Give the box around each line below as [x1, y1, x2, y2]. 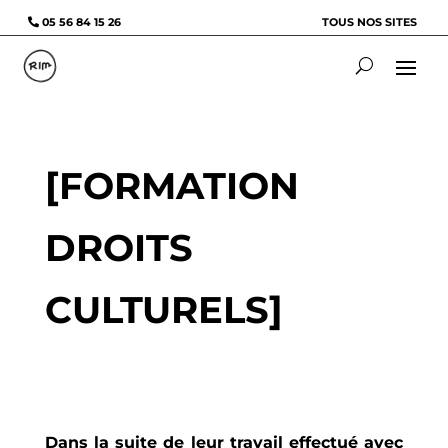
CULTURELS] [44, 286, 283, 332]
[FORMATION [44, 162, 299, 208]
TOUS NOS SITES [322, 15, 417, 30]
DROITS [44, 224, 193, 270]
